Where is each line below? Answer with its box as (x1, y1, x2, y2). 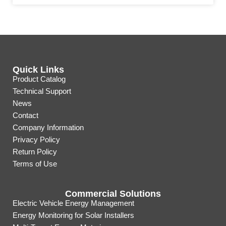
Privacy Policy (13, 135, 60, 144)
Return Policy (13, 147, 57, 156)
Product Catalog (13, 75, 66, 83)
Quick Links (13, 65, 64, 75)
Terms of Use (13, 159, 57, 168)
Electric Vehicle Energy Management (13, 199, 134, 207)
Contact (13, 111, 38, 120)
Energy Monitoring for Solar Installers (13, 211, 134, 219)
